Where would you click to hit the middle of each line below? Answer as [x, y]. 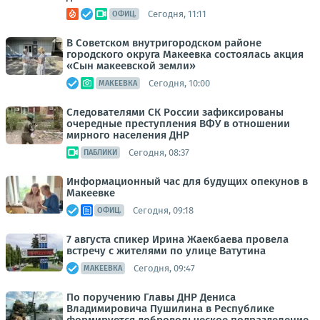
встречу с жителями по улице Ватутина [166, 251]
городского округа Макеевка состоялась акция [185, 54]
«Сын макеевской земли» [131, 66]
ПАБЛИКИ [100, 152]
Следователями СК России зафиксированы [175, 112]
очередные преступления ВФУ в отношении [178, 124]
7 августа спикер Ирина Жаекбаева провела [177, 239]
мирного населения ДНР [128, 135]
